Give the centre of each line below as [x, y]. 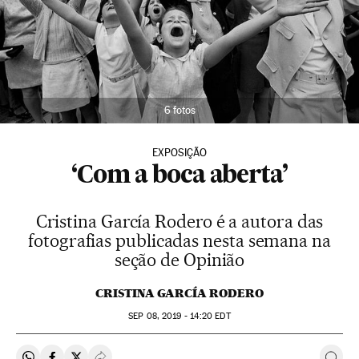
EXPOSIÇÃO [179, 153]
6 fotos [179, 111]
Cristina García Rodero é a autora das [179, 222]
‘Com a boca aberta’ [179, 177]
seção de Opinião [179, 260]
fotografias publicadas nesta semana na [179, 241]
